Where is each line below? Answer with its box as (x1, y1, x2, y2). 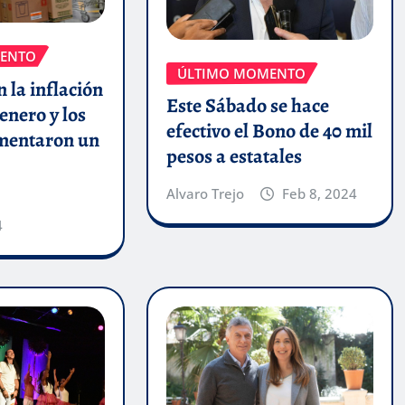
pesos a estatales (165, 143, 302, 171)
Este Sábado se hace (165, 92, 329, 120)
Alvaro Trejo (165, 184, 244, 203)
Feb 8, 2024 (282, 184, 358, 203)
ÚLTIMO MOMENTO (176, 63, 306, 82)
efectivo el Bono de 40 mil (165, 118, 372, 146)
